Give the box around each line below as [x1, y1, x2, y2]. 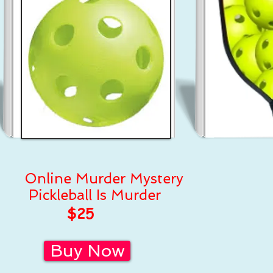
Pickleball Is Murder [24, 186, 161, 203]
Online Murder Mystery [24, 170, 183, 186]
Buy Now [49, 241, 125, 261]
